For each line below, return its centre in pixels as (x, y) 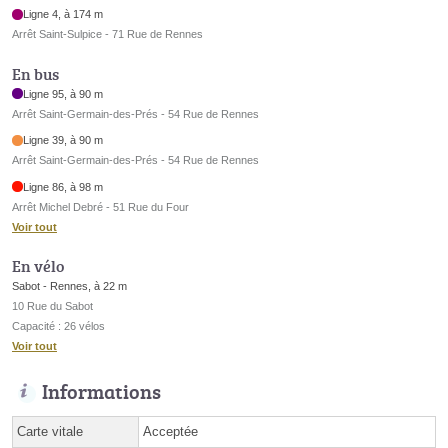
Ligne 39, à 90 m (63, 140)
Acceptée (170, 432)
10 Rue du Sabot (52, 306)
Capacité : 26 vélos (58, 326)
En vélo (38, 266)
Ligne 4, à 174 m (63, 14)
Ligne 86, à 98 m (63, 186)
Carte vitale (50, 432)
